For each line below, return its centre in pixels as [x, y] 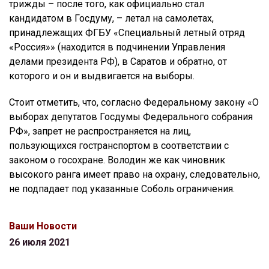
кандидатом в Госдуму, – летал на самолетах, [111, 19]
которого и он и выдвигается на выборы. [102, 76]
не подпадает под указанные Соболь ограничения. [122, 189]
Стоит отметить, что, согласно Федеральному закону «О [134, 103]
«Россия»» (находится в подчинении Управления [117, 47]
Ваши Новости [43, 226]
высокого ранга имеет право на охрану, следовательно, [134, 175]
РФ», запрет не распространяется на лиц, [100, 131]
